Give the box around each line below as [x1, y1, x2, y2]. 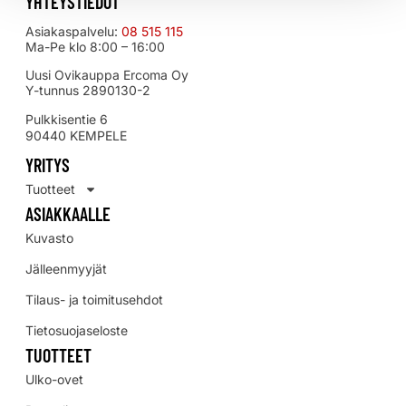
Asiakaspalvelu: [25, 23, 121, 39]
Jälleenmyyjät [25, 260, 107, 276]
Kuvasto [25, 229, 73, 246]
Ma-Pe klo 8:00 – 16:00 [25, 38, 165, 54]
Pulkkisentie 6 [25, 111, 115, 127]
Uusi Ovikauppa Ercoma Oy [25, 66, 188, 82]
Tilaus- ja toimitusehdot [25, 291, 163, 307]
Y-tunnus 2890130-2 [25, 82, 150, 98]
